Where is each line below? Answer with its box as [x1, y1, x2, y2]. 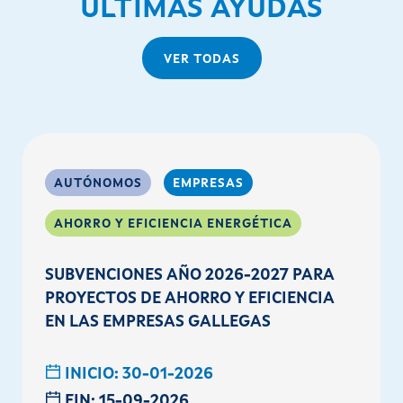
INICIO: [65, 366, 122, 382]
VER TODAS [163, 52, 240, 66]
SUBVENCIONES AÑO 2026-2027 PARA [45, 266, 335, 283]
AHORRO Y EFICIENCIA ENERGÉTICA [54, 217, 292, 230]
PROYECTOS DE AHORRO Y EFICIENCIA [45, 290, 335, 307]
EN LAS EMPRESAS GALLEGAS [45, 313, 271, 330]
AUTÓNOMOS [54, 176, 142, 190]
